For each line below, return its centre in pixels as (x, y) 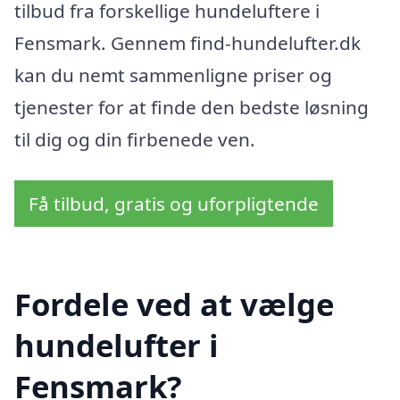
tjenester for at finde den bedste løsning (192, 107)
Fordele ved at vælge (174, 304)
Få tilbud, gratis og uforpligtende (174, 203)
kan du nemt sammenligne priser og (173, 75)
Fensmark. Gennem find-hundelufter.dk (187, 42)
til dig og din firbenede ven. (135, 139)
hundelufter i (117, 346)
